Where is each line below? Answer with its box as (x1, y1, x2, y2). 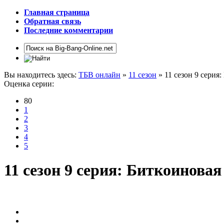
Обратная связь (24, 17, 81, 25)
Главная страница (24, 8, 89, 16)
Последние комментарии (24, 26, 113, 34)
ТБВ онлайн (78, 70, 120, 79)
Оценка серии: (4, 79, 54, 88)
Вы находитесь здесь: (4, 70, 78, 79)
